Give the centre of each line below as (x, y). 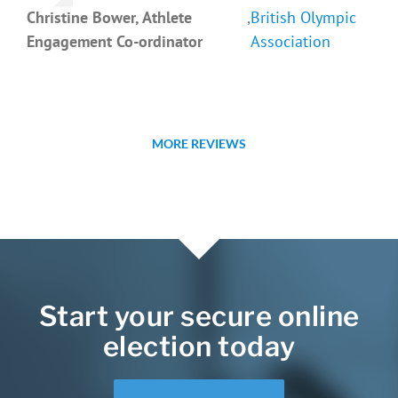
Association (291, 41)
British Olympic (304, 17)
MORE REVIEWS (199, 143)
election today (199, 346)
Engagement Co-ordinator (114, 41)
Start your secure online (199, 316)
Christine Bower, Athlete (109, 17)
